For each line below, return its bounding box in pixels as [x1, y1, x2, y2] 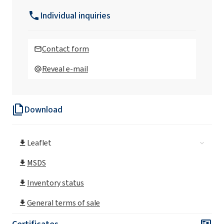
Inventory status [27, 177, 84, 188]
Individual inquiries [40, 9, 110, 21]
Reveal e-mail [42, 63, 88, 74]
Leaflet [27, 137, 51, 148]
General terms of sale [27, 197, 100, 208]
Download [24, 103, 62, 115]
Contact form [42, 43, 89, 54]
